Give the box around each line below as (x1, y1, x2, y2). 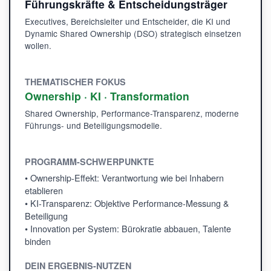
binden (25, 235, 51, 248)
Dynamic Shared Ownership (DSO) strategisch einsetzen (25, 27, 241, 40)
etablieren (25, 184, 63, 197)
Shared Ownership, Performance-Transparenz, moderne (25, 107, 239, 120)
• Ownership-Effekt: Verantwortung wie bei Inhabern (25, 171, 224, 184)
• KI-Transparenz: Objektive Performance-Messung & (25, 197, 229, 210)
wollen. (25, 39, 51, 52)
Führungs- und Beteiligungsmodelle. (25, 119, 162, 132)
